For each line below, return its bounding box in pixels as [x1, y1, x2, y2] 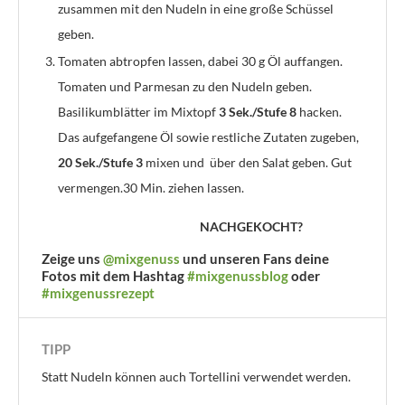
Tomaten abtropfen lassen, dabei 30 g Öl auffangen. [58, 53, 343, 70]
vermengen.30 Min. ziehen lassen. [58, 180, 244, 196]
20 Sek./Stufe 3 [58, 155, 143, 171]
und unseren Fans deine [180, 250, 329, 268]
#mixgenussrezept [42, 285, 155, 302]
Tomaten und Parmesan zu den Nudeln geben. [58, 79, 312, 95]
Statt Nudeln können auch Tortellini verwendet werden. [42, 369, 351, 385]
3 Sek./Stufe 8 [219, 104, 297, 120]
